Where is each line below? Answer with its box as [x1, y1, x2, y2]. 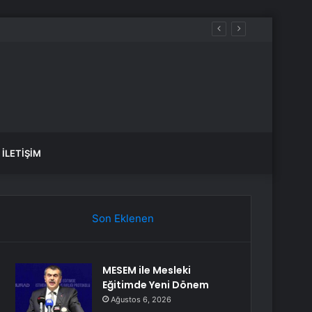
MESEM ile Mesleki [102, 263, 192, 277]
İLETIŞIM [2, 148, 41, 159]
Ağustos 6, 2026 [111, 295, 172, 304]
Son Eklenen [91, 212, 154, 225]
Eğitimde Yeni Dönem [102, 278, 210, 292]
